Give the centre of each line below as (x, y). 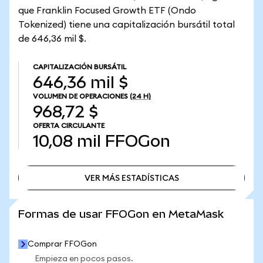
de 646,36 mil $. (52, 39)
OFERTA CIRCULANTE (69, 126)
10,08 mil (67, 141)
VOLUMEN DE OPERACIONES (80, 96)
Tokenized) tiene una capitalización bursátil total (127, 25)
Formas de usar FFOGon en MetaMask (121, 214)
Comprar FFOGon (62, 244)
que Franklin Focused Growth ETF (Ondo (107, 11)
